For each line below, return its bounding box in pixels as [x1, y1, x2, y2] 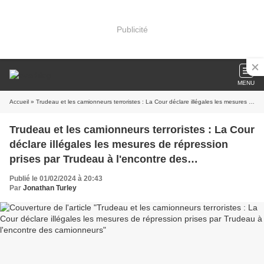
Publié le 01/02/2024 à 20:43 [9, 174, 103, 183]
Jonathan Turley [23, 184, 77, 192]
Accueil [9, 98, 29, 105]
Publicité [116, 24, 148, 34]
